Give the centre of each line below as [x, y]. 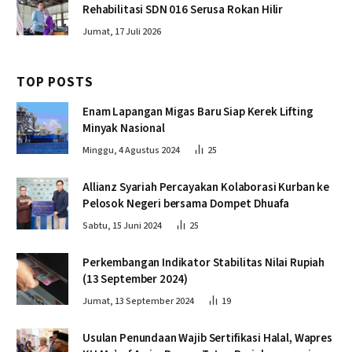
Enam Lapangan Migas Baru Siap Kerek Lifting [198, 112]
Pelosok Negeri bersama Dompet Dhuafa [186, 203]
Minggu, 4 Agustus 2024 [131, 150]
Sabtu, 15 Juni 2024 [122, 225]
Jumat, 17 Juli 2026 [122, 31]
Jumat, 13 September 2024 [138, 301]
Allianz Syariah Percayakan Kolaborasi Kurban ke [206, 187]
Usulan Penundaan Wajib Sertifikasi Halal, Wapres [189, 338]
